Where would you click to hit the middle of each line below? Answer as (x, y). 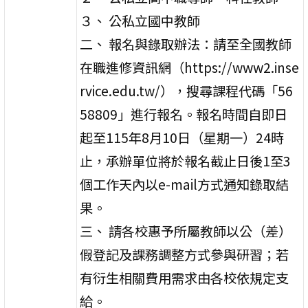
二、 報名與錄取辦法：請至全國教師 (186, 44)
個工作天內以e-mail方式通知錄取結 (185, 184)
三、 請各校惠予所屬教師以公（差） (186, 231)
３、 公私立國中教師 (140, 20)
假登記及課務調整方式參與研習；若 (185, 254)
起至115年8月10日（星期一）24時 (182, 137)
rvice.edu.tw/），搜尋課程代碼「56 (187, 90)
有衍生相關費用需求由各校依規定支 (185, 277)
